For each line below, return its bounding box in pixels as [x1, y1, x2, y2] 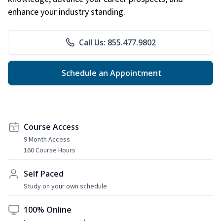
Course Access [24, 121, 79, 132]
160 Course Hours [24, 145, 75, 154]
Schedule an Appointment [59, 67, 162, 78]
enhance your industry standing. [8, 5, 127, 17]
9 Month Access [24, 134, 70, 144]
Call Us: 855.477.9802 [79, 37, 156, 48]
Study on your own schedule [24, 181, 107, 190]
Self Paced [24, 168, 64, 179]
